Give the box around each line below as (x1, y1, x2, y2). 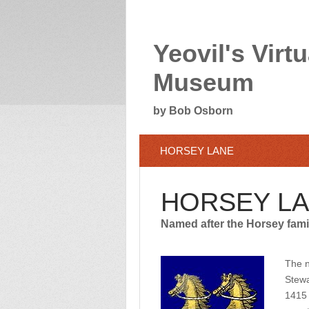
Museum (153, 68, 254, 97)
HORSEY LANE (160, 145, 234, 157)
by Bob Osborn (153, 104, 233, 117)
